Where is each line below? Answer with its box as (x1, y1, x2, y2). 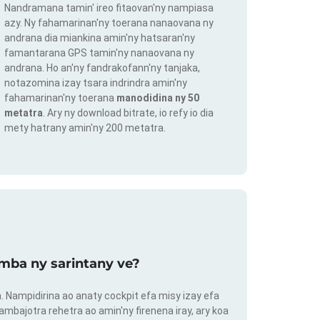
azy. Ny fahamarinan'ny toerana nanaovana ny (4, 17, 214, 29)
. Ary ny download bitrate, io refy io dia (43, 107, 214, 119)
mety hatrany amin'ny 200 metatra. (4, 122, 166, 134)
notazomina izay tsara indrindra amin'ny (4, 77, 187, 89)
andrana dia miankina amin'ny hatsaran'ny (4, 32, 195, 44)
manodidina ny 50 (116, 92, 199, 104)
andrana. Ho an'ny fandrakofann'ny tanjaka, (4, 62, 200, 74)
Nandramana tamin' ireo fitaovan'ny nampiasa (4, 2, 214, 14)
